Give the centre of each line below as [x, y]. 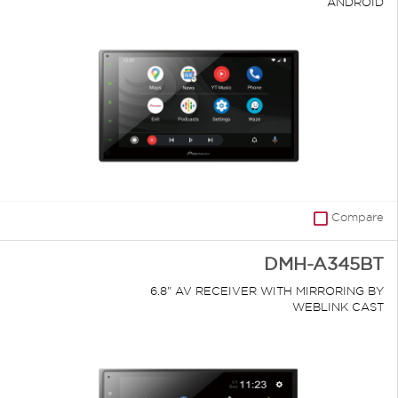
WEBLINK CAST [338, 307]
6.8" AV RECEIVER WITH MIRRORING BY [267, 291]
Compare [358, 217]
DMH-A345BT [324, 264]
